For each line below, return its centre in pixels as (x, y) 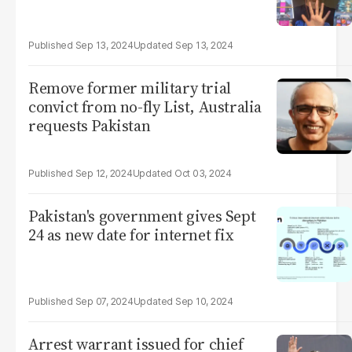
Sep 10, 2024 (204, 301)
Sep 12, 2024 (104, 173)
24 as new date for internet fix (131, 235)
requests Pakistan (90, 126)
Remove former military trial (130, 88)
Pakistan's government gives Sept (142, 216)
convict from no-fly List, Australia (145, 107)
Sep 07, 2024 (104, 301)
